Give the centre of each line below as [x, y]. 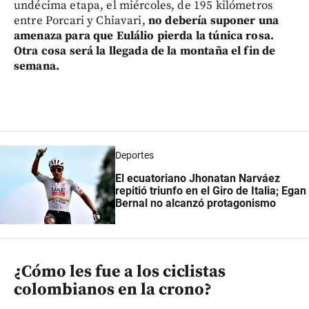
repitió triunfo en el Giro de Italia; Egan [210, 190]
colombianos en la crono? [113, 290]
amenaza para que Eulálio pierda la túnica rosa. [144, 36]
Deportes [134, 155]
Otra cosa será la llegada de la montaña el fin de [145, 51]
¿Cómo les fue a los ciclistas [120, 272]
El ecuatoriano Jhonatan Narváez [197, 178]
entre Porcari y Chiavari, [81, 20]
